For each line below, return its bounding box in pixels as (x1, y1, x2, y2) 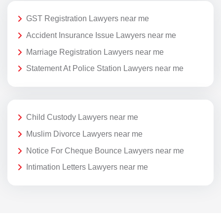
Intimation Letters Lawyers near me (26, 163, 148, 172)
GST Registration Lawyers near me (26, 14, 149, 23)
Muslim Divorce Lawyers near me (26, 130, 143, 139)
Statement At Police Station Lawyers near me (26, 64, 184, 73)
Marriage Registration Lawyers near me (26, 47, 164, 56)
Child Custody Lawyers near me (26, 113, 138, 122)
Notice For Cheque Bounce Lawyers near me (26, 146, 184, 155)
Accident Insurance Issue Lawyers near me (26, 31, 176, 40)
